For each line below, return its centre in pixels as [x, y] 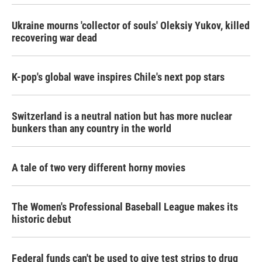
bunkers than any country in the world [92, 128]
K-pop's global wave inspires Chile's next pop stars [118, 77]
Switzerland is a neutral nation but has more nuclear [122, 116]
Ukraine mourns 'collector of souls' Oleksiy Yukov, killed [131, 25]
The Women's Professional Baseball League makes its [125, 207]
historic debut [42, 219]
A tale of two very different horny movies [99, 168]
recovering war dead [54, 38]
